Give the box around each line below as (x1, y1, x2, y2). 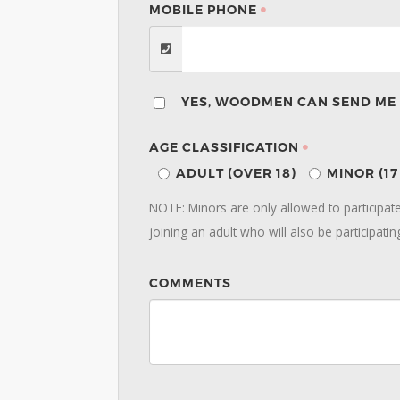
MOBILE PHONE (149, 2, 257, 18)
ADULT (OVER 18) (176, 165, 296, 182)
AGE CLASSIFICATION (149, 139, 299, 155)
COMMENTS (149, 275, 231, 292)
